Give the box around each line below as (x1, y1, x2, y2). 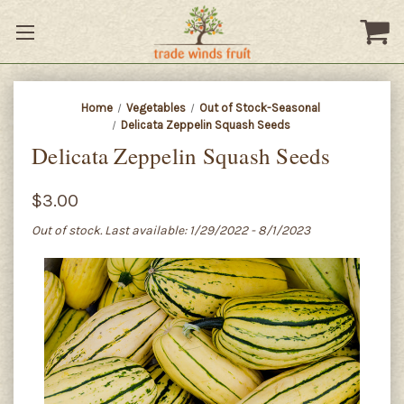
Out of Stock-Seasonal (198, 101, 320, 115)
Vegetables (125, 101, 186, 115)
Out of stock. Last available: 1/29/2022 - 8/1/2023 (32, 223, 310, 238)
